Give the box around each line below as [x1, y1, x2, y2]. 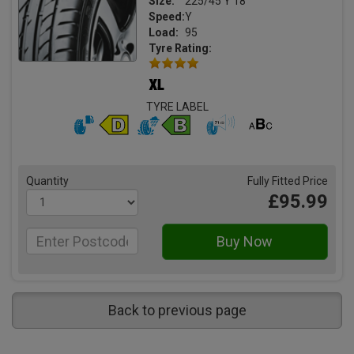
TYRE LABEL [145, 100, 209, 114]
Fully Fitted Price [247, 175, 328, 188]
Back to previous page [107, 302, 247, 319]
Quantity [26, 175, 69, 188]
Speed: [149, 10, 185, 23]
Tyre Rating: [149, 42, 212, 55]
